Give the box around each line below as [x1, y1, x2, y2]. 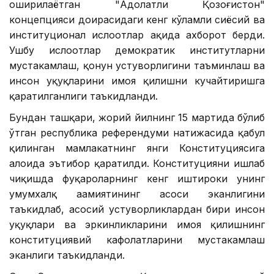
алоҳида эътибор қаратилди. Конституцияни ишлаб [9, 157, 265, 169]
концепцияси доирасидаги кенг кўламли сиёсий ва [9, 13, 265, 26]
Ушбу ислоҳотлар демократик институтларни [9, 43, 265, 56]
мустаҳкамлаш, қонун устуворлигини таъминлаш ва [9, 59, 265, 72]
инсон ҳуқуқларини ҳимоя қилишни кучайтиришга [9, 74, 265, 87]
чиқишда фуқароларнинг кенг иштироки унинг [9, 172, 265, 185]
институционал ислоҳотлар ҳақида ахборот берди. [9, 28, 265, 41]
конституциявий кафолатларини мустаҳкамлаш [9, 233, 265, 246]
